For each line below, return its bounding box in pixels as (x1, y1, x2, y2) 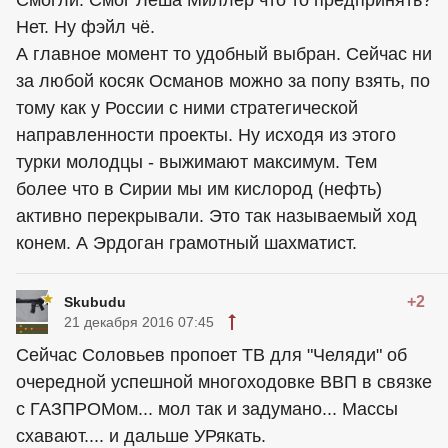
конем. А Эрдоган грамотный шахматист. (16, 233, 357, 253)
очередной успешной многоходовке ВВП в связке (16, 372, 432, 392)
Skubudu (64, 294, 126, 310)
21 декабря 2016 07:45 (64, 314, 214, 330)
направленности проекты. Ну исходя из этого (16, 125, 396, 145)
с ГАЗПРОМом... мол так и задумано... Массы (16, 399, 398, 419)
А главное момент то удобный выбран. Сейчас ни (16, 44, 432, 64)
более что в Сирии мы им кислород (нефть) (16, 179, 382, 199)
